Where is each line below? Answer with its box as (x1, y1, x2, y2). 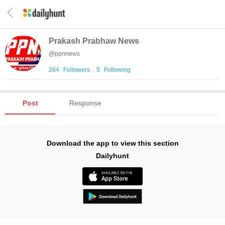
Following (104, 66, 131, 73)
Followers (63, 66, 90, 73)
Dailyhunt (96, 152, 129, 160)
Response (69, 99, 101, 107)
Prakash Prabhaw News (49, 37, 139, 45)
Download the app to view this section (46, 139, 179, 147)
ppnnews (55, 50, 80, 57)
